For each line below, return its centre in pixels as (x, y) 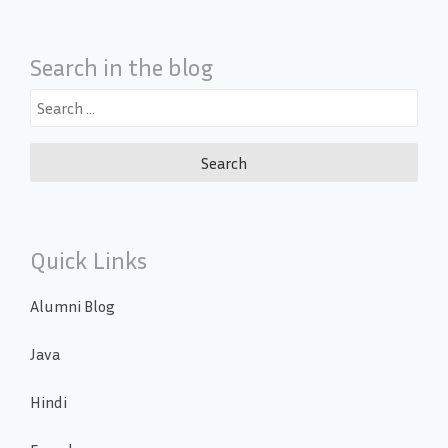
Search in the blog (121, 67)
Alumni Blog (72, 305)
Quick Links (88, 259)
